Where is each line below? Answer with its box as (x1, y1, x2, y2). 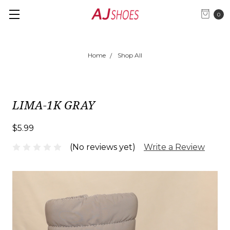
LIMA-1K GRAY (12, 97, 95, 112)
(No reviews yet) (70, 142, 136, 152)
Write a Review (144, 142, 205, 152)
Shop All (118, 51, 142, 59)
